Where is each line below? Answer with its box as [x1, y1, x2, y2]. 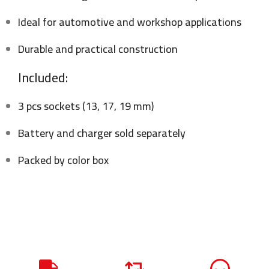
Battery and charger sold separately [18, 122, 186, 143]
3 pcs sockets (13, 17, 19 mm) [18, 95, 154, 116]
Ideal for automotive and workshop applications [18, 11, 241, 32]
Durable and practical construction [18, 38, 178, 59]
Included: [18, 64, 68, 90]
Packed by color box [18, 150, 109, 170]
